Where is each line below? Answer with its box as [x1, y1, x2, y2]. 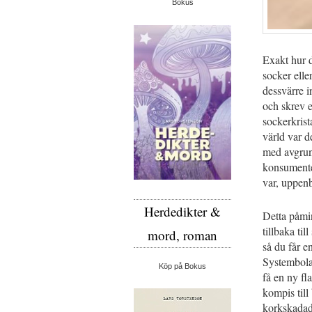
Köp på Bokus [159, 262, 206, 271]
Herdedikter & [144, 203, 221, 221]
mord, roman [148, 226, 217, 244]
